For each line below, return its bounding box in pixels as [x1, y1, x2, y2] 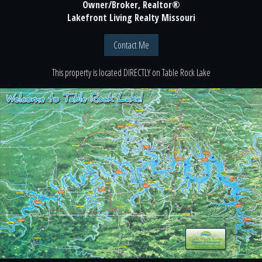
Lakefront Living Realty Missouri [67, 11, 195, 24]
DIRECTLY [123, 65, 150, 79]
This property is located [51, 65, 123, 79]
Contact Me [113, 38, 149, 51]
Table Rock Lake [161, 65, 211, 79]
